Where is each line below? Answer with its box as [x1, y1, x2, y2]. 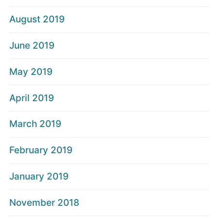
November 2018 [9, 197, 79, 208]
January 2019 [9, 170, 69, 182]
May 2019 [9, 66, 53, 77]
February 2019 [9, 145, 73, 156]
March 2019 [9, 118, 61, 130]
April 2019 [9, 92, 54, 104]
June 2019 [9, 40, 54, 52]
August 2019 [9, 14, 65, 25]
